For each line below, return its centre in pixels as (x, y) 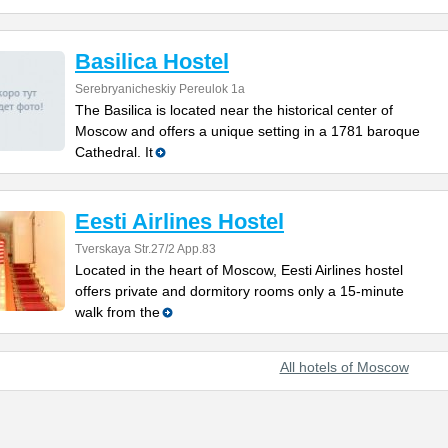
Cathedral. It (114, 152)
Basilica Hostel (152, 61)
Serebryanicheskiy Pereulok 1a (160, 89)
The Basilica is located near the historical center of (234, 110)
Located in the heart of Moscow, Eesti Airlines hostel (239, 270)
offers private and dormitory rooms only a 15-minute (239, 291)
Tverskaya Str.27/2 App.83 (145, 249)
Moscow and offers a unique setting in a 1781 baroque (247, 131)
